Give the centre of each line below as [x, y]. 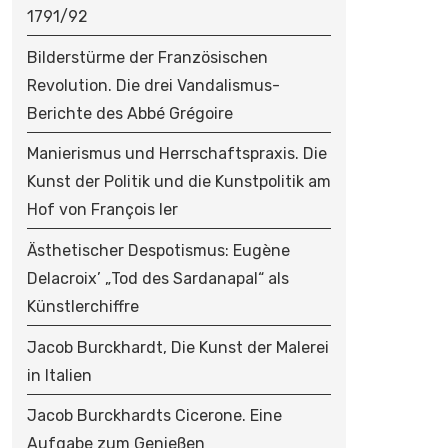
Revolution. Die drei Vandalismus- [153, 85]
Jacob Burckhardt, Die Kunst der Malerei [177, 347]
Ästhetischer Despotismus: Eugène [158, 250]
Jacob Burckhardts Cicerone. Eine [154, 416]
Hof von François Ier [102, 210]
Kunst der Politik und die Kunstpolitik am [178, 182]
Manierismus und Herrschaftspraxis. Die [176, 154]
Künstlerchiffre [82, 306]
